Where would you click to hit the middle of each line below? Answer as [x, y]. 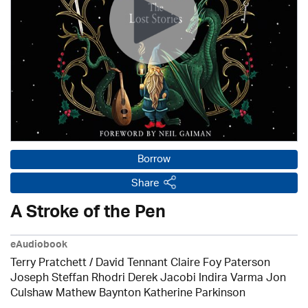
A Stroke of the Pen [88, 214]
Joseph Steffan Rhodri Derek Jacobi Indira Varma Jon [148, 279]
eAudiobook [39, 246]
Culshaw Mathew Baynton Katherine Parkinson [128, 294]
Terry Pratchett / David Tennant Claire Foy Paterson [140, 264]
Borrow [154, 160]
